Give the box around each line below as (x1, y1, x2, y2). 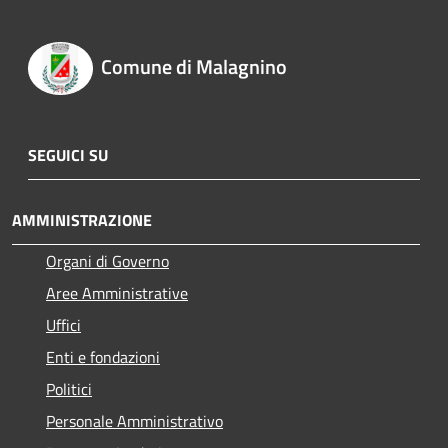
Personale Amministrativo (46, 408, 223, 433)
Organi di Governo (46, 248, 169, 273)
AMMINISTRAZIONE (12, 207, 152, 232)
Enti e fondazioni (46, 344, 160, 369)
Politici (46, 376, 92, 401)
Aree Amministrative (46, 280, 188, 305)
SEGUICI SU (28, 142, 108, 167)
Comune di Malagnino (100, 51, 287, 83)
